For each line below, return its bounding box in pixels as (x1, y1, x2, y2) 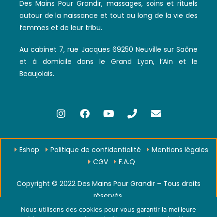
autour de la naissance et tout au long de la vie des (19, 10, 198, 20)
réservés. (93, 190, 124, 201)
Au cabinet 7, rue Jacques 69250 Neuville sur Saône (19, 44, 198, 54)
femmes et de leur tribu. (19, 22, 104, 32)
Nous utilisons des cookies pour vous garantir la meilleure (21, 205, 196, 213)
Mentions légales (152, 144, 209, 155)
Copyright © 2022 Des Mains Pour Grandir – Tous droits (16, 178, 201, 188)
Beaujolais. (19, 68, 54, 78)
